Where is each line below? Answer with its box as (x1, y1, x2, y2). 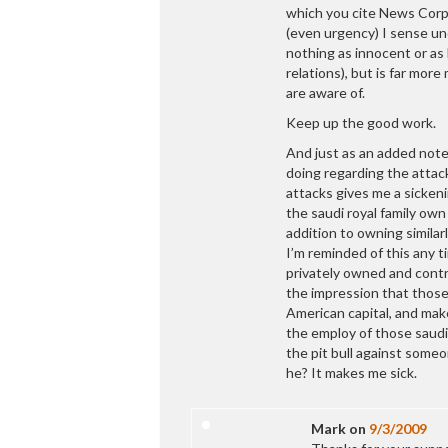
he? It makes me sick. (286, 363, 417, 381)
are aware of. (286, 83, 365, 101)
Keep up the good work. (286, 113, 436, 131)
